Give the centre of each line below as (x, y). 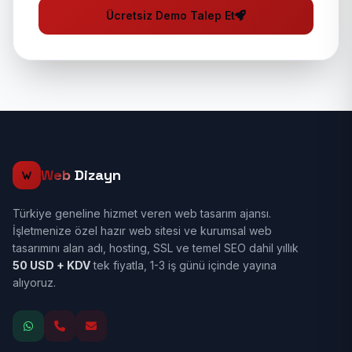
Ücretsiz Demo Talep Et (170, 15)
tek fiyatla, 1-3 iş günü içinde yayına (183, 265)
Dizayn (96, 175)
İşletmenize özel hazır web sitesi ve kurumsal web (142, 231)
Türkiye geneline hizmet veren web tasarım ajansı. (142, 213)
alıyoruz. (34, 282)
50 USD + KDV (51, 265)
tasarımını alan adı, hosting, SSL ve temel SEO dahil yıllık (156, 248)
